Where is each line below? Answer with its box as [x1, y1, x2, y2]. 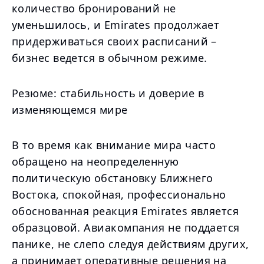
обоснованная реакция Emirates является [12, 204, 239, 218]
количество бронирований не [12, 1, 176, 15]
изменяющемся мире [12, 103, 128, 117]
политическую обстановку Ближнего [12, 171, 213, 185]
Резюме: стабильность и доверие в [12, 86, 204, 100]
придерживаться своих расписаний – [12, 34, 217, 48]
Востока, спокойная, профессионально [12, 187, 226, 202]
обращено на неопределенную [12, 154, 179, 169]
